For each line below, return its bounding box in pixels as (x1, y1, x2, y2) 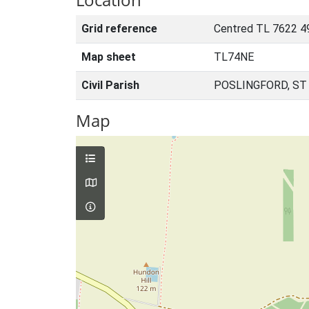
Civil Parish (81, 79, 139, 92)
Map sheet (81, 50, 136, 63)
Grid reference (81, 22, 157, 35)
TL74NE (214, 50, 254, 63)
